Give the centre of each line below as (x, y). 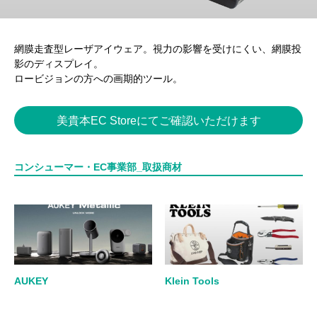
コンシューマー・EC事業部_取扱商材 (98, 167)
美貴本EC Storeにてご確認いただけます (158, 120)
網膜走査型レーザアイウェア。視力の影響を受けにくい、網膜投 (158, 49)
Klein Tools (192, 281)
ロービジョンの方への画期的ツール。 (98, 79)
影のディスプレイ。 (59, 64)
